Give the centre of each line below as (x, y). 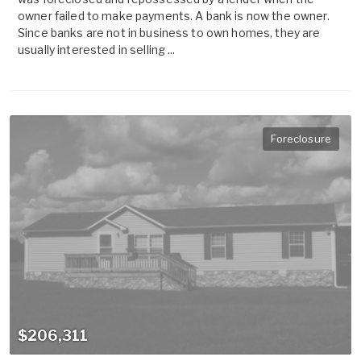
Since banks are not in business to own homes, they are (169, 33)
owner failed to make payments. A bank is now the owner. (174, 16)
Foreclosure (301, 139)
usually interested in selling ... (97, 50)
